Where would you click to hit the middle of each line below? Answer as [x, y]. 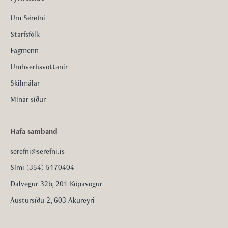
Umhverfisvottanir [39, 67]
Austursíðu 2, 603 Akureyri [52, 201]
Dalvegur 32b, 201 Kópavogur [56, 184]
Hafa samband [34, 132]
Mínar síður [28, 100]
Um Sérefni [28, 18]
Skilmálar [25, 83]
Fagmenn [24, 51]
